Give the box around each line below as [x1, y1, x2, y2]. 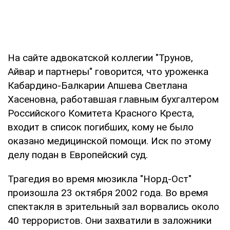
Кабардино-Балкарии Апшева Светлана [8, 79, 187, 91]
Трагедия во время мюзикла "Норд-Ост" [8, 172, 191, 185]
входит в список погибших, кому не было [8, 121, 194, 133]
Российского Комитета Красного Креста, [8, 107, 194, 119]
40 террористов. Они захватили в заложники [8, 214, 212, 226]
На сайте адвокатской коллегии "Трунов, [8, 51, 193, 64]
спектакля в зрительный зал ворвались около [8, 200, 219, 213]
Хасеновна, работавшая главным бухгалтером [8, 93, 219, 105]
